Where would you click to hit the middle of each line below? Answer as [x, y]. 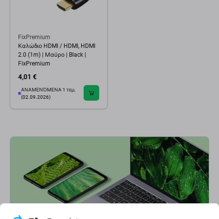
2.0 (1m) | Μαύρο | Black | [52, 55]
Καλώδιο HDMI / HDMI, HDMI [57, 46]
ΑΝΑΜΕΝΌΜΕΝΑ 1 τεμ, [48, 90]
